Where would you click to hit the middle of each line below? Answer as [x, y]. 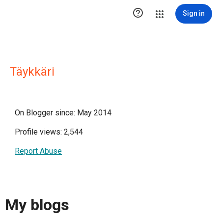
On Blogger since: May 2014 [63, 113]
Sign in [194, 13]
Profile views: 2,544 [49, 132]
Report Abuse [38, 151]
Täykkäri [32, 72]
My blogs [37, 205]
